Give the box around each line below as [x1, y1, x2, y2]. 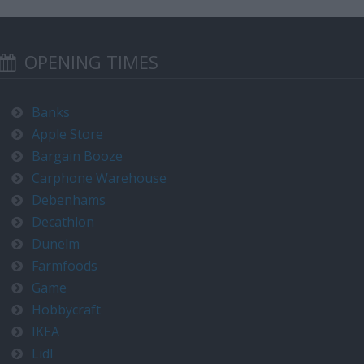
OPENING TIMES [19, 50, 158, 74]
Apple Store [32, 125, 103, 143]
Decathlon [32, 213, 94, 231]
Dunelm [32, 235, 80, 253]
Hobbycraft [32, 301, 101, 318]
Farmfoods [32, 257, 97, 275]
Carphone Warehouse [32, 169, 167, 187]
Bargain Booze [32, 147, 123, 165]
